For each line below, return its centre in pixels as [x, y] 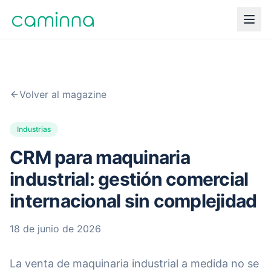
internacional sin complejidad [133, 201]
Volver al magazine [63, 94]
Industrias [34, 129]
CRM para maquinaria [100, 157]
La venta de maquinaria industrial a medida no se [134, 263]
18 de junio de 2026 [55, 229]
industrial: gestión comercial [129, 179]
